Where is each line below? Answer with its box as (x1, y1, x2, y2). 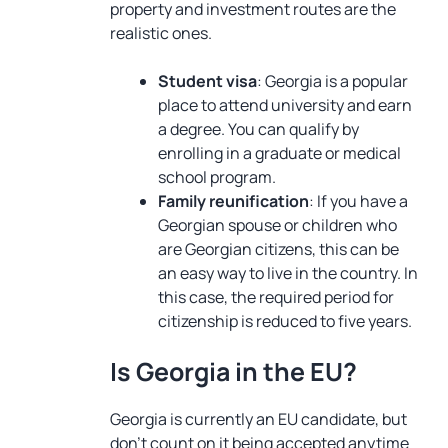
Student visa (158, 70, 257, 92)
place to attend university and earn (158, 94, 412, 116)
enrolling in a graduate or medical (158, 142, 401, 164)
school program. (158, 166, 276, 188)
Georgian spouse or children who (158, 214, 397, 236)
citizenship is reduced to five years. (158, 310, 412, 332)
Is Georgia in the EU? (110, 354, 357, 389)
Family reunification (158, 190, 309, 212)
